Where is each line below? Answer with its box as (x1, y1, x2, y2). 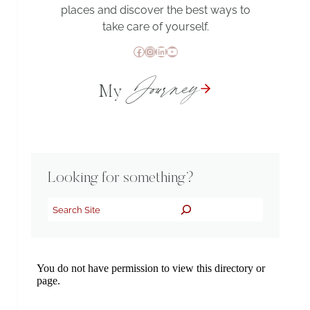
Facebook (132, 44, 183, 57)
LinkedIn (154, 44, 197, 57)
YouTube (165, 44, 212, 57)
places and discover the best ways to (60, 3, 250, 17)
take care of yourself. (102, 19, 209, 33)
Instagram (143, 44, 196, 57)
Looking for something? (48, 170, 194, 186)
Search (47, 199, 88, 214)
